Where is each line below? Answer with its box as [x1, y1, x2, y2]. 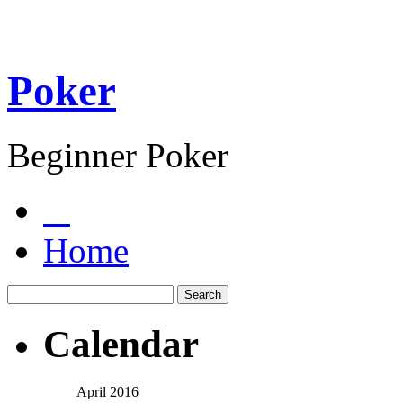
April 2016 [76, 383, 139, 399]
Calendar [43, 322, 199, 365]
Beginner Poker [7, 135, 228, 175]
